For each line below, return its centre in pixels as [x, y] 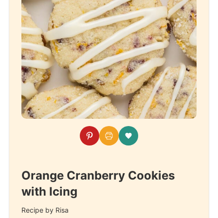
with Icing [49, 191]
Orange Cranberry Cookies [98, 175]
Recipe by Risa [45, 210]
